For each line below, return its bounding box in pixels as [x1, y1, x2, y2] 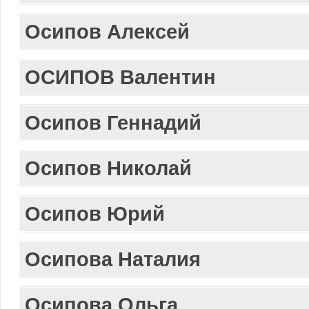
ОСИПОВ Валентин [25, 66, 216, 88]
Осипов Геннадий [25, 111, 201, 134]
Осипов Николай [25, 157, 192, 179]
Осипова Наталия [25, 248, 201, 270]
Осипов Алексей [25, 20, 190, 43]
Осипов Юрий [25, 202, 165, 225]
